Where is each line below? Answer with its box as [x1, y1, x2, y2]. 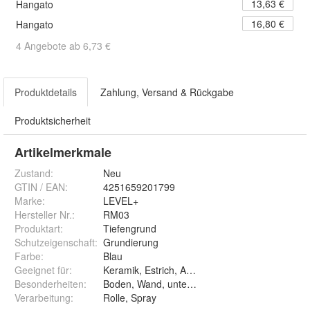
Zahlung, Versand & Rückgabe [100, 85, 234, 100]
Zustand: [15, 166, 53, 181]
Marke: [15, 194, 45, 208]
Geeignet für [15, 263, 69, 277]
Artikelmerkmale [15, 143, 111, 162]
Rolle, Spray [103, 291, 156, 305]
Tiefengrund [103, 221, 156, 236]
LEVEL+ [103, 194, 138, 208]
